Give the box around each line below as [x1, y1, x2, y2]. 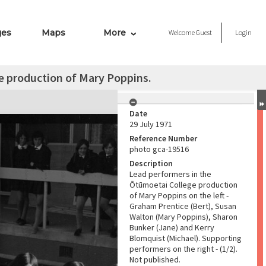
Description [129, 158, 173, 169]
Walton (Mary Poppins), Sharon [129, 211, 237, 222]
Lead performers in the [129, 169, 211, 179]
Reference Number [129, 133, 197, 144]
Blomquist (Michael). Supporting [129, 233, 242, 243]
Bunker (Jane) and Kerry [129, 222, 214, 233]
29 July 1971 [129, 119, 172, 129]
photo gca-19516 [129, 144, 189, 154]
